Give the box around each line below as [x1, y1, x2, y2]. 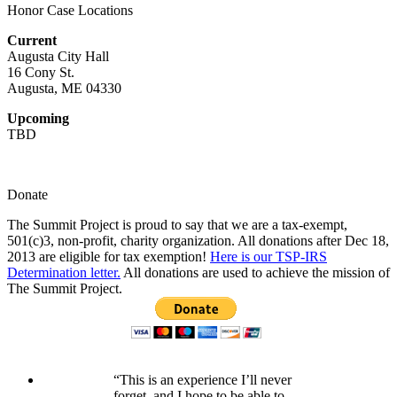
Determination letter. [7, 264, 121, 280]
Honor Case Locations [7, 2, 133, 18]
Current [7, 32, 57, 48]
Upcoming [7, 110, 69, 126]
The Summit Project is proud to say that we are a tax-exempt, [7, 216, 347, 232]
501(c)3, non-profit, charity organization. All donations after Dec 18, [7, 232, 389, 248]
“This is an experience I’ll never [113, 371, 292, 387]
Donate [7, 186, 48, 202]
